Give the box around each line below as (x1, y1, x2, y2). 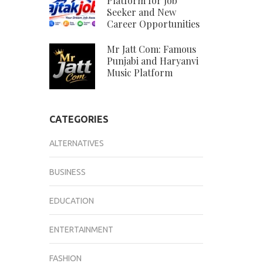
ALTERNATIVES (49, 139, 104, 149)
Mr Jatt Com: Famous (106, 43, 196, 56)
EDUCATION (49, 196, 94, 206)
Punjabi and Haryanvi (106, 55, 198, 68)
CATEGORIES (49, 114, 109, 125)
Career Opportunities (106, 18, 200, 31)
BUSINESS (49, 167, 86, 177)
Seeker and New (106, 6, 176, 19)
